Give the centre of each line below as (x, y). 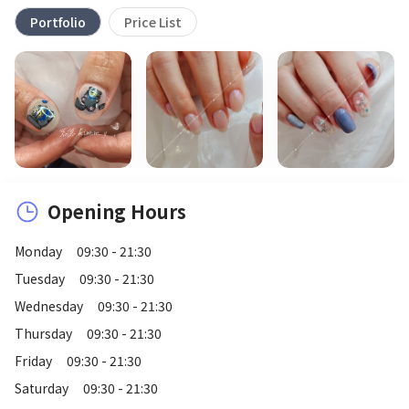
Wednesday (49, 305)
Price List (153, 21)
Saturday (42, 388)
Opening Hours (117, 211)
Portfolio (58, 21)
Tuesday (40, 278)
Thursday (43, 333)
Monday (38, 251)
